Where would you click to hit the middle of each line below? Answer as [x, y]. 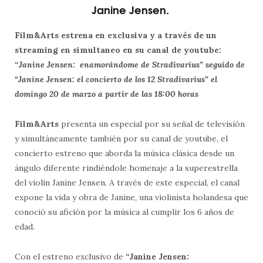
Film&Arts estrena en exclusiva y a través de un [116, 35]
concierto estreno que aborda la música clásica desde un [124, 153]
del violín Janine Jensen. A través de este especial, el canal [127, 182]
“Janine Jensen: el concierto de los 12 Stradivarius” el [116, 79]
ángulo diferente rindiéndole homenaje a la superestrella [126, 168]
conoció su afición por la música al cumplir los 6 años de [124, 212]
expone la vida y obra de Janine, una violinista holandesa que [131, 197]
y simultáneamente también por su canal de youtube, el [121, 138]
